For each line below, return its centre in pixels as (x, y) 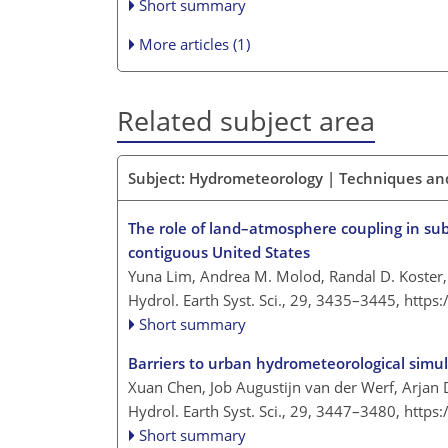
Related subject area (246, 121)
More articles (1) (195, 44)
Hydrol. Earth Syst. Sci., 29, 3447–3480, (266, 410)
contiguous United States (219, 251)
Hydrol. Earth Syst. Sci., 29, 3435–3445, (266, 299)
